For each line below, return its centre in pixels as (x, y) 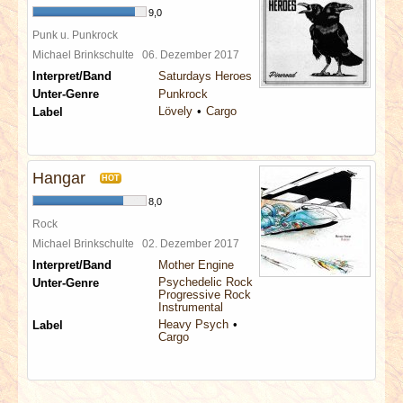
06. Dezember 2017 (193, 54)
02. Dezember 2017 (193, 243)
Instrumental (191, 307)
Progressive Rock (205, 295)
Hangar (59, 178)
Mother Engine (196, 265)
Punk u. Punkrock (75, 35)
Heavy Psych (193, 324)
